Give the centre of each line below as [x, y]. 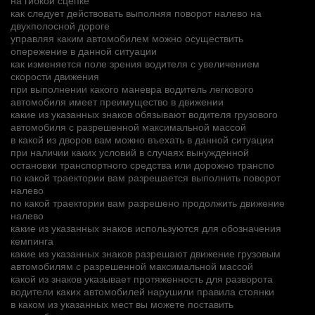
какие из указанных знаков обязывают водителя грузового [144, 114]
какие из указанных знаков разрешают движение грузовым [146, 253]
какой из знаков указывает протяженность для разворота [142, 278]
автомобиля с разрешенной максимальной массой [128, 126]
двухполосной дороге [60, 25]
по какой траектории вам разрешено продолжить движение [148, 202]
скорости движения [55, 76]
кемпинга [32, 240]
